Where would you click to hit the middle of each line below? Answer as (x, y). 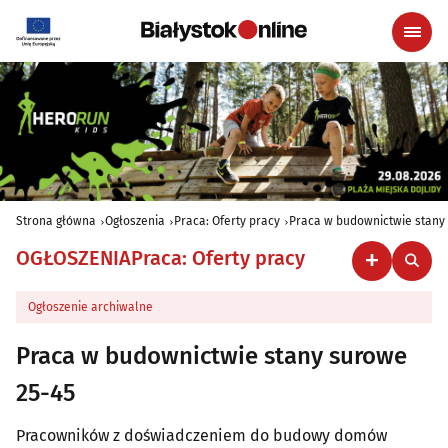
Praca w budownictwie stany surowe (211, 355)
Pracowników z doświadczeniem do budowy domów (201, 435)
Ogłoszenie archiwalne (90, 306)
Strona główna (56, 220)
